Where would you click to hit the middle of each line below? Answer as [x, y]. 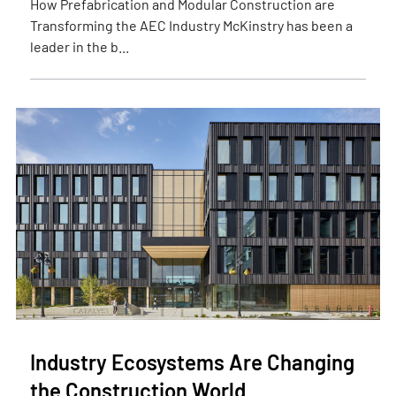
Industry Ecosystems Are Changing [192, 362]
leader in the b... [79, 46]
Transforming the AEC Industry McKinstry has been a [191, 25]
